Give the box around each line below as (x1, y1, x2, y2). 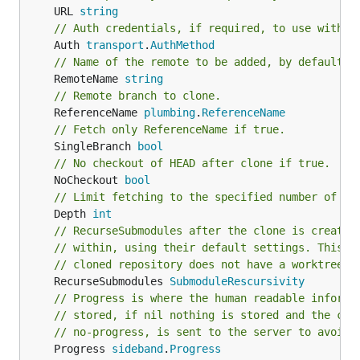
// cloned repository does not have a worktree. (54, 258, 350, 271)
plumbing (144, 106, 195, 119)
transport (86, 39, 144, 51)
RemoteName (54, 72, 125, 85)
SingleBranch (54, 140, 137, 153)
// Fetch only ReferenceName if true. (54, 123, 285, 136)
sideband (112, 342, 163, 355)
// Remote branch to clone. (54, 89, 221, 102)
